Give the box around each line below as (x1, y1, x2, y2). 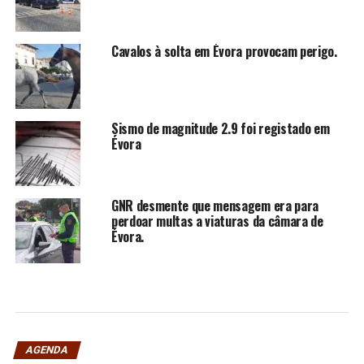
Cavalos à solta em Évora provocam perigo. (110, 41, 337, 61)
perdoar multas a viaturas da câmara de (110, 210, 323, 231)
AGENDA (24, 343, 70, 356)
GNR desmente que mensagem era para (110, 195, 318, 215)
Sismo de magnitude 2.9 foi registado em (110, 118, 330, 138)
